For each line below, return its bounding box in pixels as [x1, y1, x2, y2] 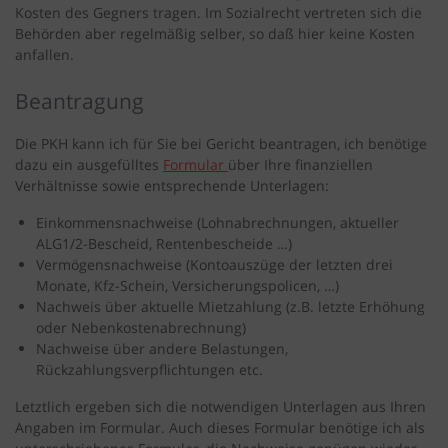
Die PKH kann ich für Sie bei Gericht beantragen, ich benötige [15, 134, 427, 154]
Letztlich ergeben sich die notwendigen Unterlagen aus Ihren [15, 397, 426, 417]
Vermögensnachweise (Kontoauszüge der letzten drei [36, 255, 393, 275]
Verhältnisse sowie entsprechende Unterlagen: [15, 176, 329, 196]
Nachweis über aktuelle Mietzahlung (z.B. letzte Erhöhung [36, 297, 425, 317]
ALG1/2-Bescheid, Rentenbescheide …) [36, 234, 292, 254]
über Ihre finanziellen [228, 155, 373, 175]
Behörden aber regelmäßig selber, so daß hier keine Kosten [15, 24, 415, 44]
